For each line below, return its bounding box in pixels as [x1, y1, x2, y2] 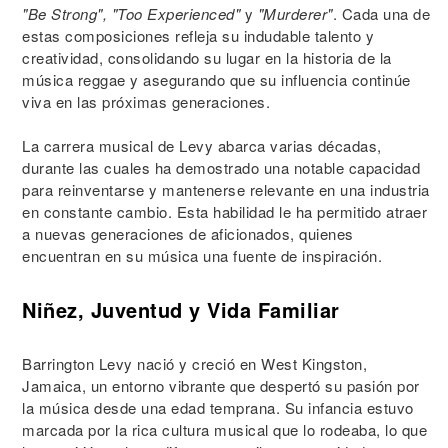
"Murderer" [257, 3, 333, 24]
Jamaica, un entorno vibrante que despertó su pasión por [22, 375, 420, 396]
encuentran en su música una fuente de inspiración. [22, 245, 382, 266]
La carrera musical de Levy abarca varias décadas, [22, 135, 382, 156]
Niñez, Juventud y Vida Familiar [22, 295, 340, 324]
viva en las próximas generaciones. [22, 91, 270, 112]
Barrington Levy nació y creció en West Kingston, [22, 353, 367, 374]
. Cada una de [332, 3, 430, 24]
